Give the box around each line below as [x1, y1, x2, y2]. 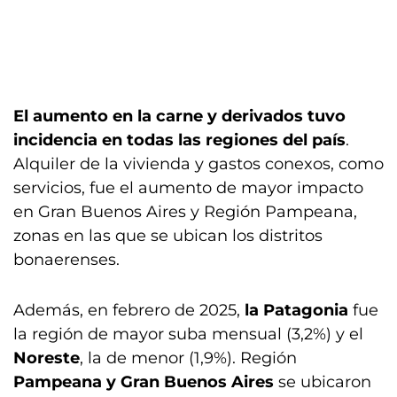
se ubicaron [274, 372, 371, 392]
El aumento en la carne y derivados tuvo [13, 106, 346, 126]
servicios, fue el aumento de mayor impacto [13, 178, 363, 198]
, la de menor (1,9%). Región [80, 348, 297, 368]
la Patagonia [245, 300, 348, 320]
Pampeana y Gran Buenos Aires [13, 372, 274, 392]
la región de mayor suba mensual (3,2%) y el [13, 324, 363, 344]
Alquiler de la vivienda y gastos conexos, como [13, 154, 384, 174]
